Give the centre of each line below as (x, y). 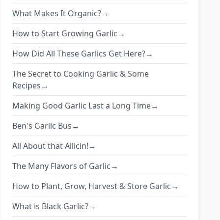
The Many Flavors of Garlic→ (66, 166)
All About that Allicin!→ (55, 146)
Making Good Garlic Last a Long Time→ (86, 106)
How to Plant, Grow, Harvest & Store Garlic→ (96, 186)
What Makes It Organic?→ (61, 14)
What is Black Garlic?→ (55, 206)
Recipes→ (31, 86)
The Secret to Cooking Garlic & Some (81, 74)
